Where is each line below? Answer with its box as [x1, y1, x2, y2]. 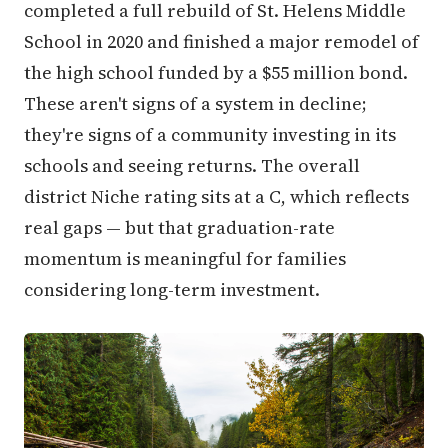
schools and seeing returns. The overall [24, 152, 360, 178]
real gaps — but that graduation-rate [24, 214, 335, 240]
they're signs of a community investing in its [24, 121, 396, 147]
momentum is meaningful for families [24, 245, 346, 271]
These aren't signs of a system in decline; [24, 90, 367, 116]
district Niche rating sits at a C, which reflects [24, 183, 409, 209]
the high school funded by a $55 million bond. [24, 59, 408, 85]
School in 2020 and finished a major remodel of [24, 28, 419, 54]
